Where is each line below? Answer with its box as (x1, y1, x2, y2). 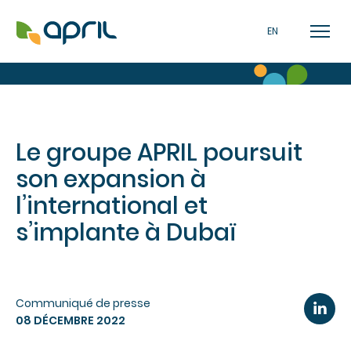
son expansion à (16, 163, 206, 196)
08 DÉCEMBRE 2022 (16, 312, 125, 328)
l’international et (16, 190, 208, 223)
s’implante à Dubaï (16, 216, 236, 249)
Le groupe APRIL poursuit (16, 136, 302, 169)
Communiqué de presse (16, 295, 150, 311)
